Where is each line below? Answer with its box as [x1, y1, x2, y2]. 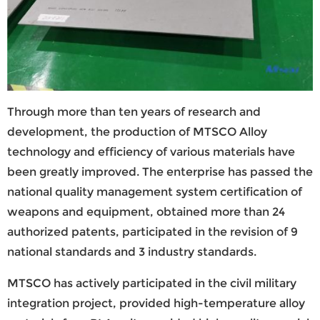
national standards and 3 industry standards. [7, 244, 256, 259]
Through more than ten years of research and [7, 104, 261, 119]
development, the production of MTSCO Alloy [7, 124, 267, 139]
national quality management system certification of [7, 184, 302, 199]
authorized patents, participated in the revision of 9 [7, 224, 298, 239]
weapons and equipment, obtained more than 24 [7, 204, 285, 219]
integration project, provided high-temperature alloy [7, 296, 305, 310]
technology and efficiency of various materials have [7, 144, 295, 159]
